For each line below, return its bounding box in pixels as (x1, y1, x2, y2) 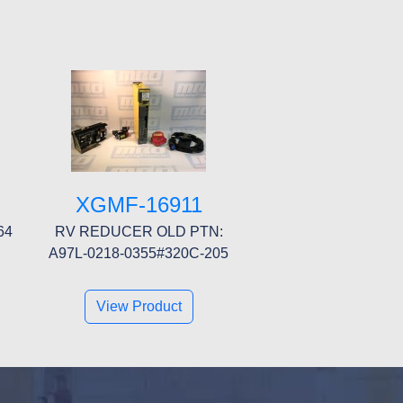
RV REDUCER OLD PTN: (54, 223, 223, 239)
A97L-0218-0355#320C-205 (49, 245, 228, 261)
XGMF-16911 (75, 192, 202, 217)
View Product (95, 298, 182, 314)
